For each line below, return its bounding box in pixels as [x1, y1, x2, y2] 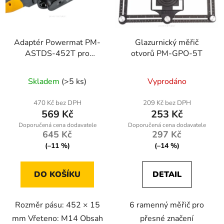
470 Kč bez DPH [33, 98, 81, 108]
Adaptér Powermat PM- [14, 37, 100, 48]
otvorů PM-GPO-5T [131, 48, 202, 59]
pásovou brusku [29, 59, 85, 70]
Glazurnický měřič [135, 37, 198, 48]
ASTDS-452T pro [25, 48, 89, 59]
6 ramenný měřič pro [129, 199, 204, 211]
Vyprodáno [147, 76, 186, 87]
